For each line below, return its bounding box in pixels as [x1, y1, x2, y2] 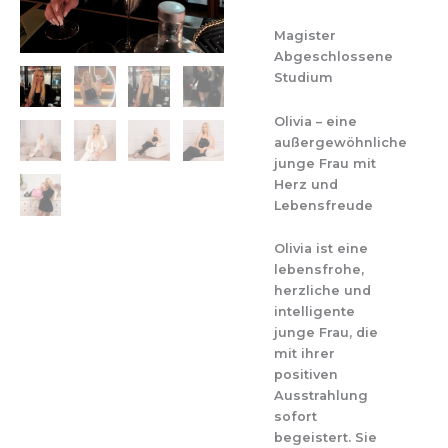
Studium [274, 70, 333, 86]
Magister [274, 28, 336, 44]
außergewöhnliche [274, 134, 407, 150]
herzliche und [274, 283, 371, 299]
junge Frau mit [274, 155, 376, 171]
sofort [274, 409, 317, 425]
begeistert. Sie [274, 430, 377, 446]
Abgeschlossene [274, 49, 393, 65]
